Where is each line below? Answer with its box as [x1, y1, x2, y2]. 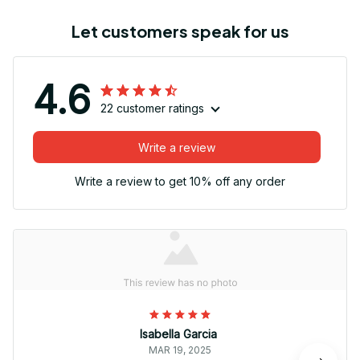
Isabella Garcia [140, 327, 217, 342]
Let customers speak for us [71, 21, 289, 42]
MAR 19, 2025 [149, 344, 211, 357]
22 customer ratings [100, 101, 204, 116]
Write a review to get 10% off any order [75, 174, 285, 189]
